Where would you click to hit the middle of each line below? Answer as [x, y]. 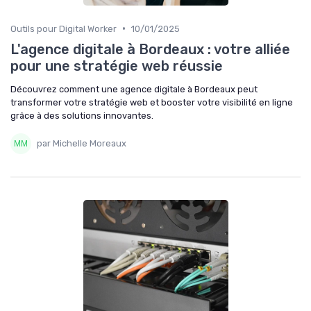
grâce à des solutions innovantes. [82, 115]
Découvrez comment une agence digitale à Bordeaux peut [134, 89]
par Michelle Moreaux [82, 144]
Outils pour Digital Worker [64, 28]
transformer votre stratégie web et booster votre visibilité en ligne [152, 102]
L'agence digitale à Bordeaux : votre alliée [150, 49]
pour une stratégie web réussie [117, 66]
